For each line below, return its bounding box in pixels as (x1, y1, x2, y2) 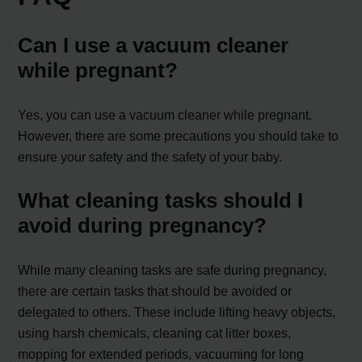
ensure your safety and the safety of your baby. (18, 149, 283, 165)
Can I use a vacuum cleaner (18, 33, 289, 58)
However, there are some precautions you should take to (18, 128, 339, 144)
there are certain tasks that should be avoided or (18, 284, 293, 299)
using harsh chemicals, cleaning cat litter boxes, (18, 326, 292, 341)
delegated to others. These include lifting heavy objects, (18, 305, 336, 320)
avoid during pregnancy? (18, 213, 267, 238)
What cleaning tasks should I (18, 188, 304, 213)
